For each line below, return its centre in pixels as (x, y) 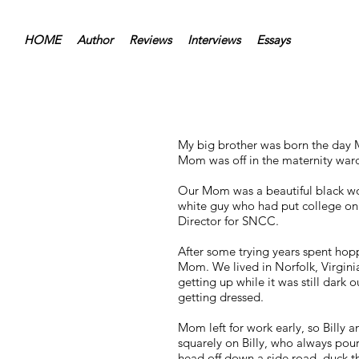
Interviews (214, 40)
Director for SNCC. (228, 221)
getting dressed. (221, 297)
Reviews (150, 40)
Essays (273, 40)
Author (95, 40)
